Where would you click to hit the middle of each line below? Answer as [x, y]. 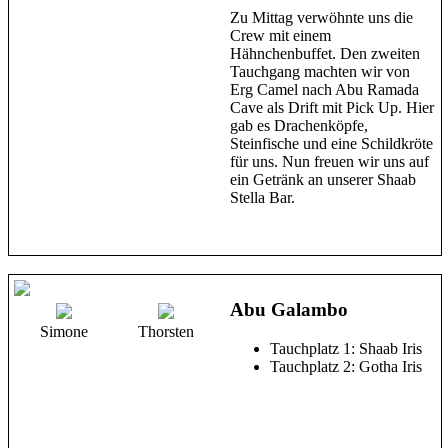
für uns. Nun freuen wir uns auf [329, 161]
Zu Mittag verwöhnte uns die [321, 17]
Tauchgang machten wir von [320, 71]
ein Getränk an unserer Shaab [323, 179]
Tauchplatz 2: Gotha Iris [346, 366]
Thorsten [166, 332]
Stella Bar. [262, 197]
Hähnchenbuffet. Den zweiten [325, 53]
